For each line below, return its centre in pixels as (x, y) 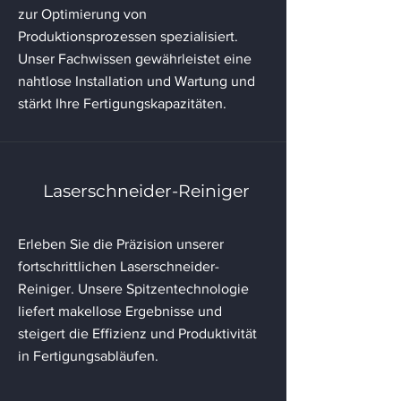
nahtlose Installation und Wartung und (137, 81)
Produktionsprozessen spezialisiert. (128, 36)
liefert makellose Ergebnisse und (120, 311)
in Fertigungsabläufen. (88, 355)
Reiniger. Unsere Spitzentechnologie (133, 288)
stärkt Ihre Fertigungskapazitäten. (122, 103)
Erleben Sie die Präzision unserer (121, 243)
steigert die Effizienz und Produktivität (137, 333)
